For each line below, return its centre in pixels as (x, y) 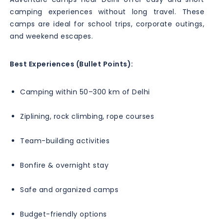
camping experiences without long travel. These (107, 11)
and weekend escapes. (51, 36)
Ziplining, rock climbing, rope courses (87, 116)
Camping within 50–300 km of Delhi (85, 92)
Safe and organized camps (69, 189)
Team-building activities (65, 141)
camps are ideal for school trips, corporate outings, (107, 24)
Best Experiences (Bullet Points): (72, 64)
